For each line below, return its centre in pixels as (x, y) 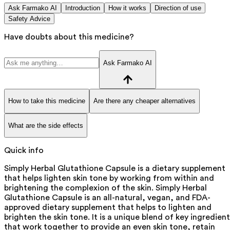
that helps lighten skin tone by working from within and (109, 178)
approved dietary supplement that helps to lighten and (108, 208)
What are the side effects (46, 125)
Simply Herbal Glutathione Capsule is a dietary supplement (115, 169)
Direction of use (178, 8)
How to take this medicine (47, 101)
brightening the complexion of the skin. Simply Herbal (106, 188)
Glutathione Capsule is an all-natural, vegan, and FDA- (107, 198)
